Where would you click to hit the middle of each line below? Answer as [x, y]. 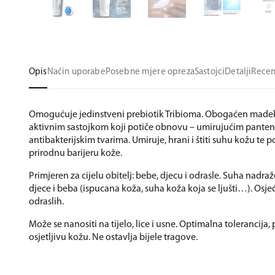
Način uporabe [76, 72]
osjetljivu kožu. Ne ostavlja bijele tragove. [113, 238]
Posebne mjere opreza [150, 72]
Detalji [238, 72]
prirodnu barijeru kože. [76, 153]
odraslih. [46, 202]
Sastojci [210, 72]
